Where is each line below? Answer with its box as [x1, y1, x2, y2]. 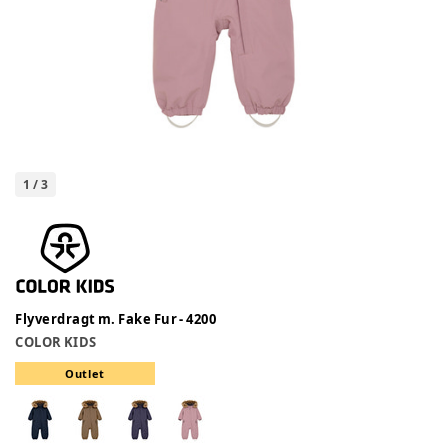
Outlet [65, 366, 105, 382]
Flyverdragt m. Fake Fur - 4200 [15, 310, 217, 328]
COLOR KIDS [15, 333, 97, 352]
